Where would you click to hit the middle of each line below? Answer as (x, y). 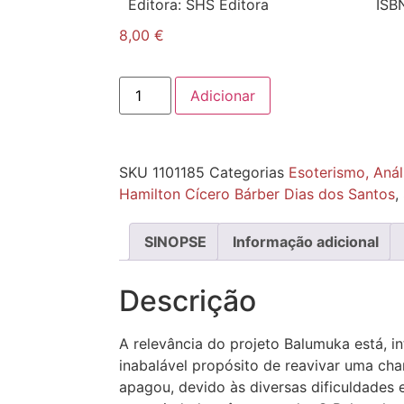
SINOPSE (175, 242)
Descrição (188, 301)
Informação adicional (306, 242)
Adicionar (223, 96)
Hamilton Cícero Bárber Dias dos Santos (257, 194)
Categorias (247, 173)
